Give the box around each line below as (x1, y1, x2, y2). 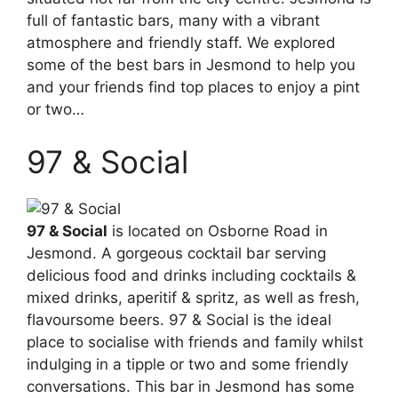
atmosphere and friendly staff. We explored (27, 33, 336, 52)
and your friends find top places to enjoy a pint (27, 77, 360, 96)
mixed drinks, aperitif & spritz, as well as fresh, (27, 289, 360, 307)
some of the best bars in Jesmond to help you (27, 55, 355, 74)
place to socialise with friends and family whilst (27, 333, 363, 352)
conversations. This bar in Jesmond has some (27, 378, 354, 396)
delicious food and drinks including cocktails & (27, 267, 356, 285)
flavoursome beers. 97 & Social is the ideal (27, 311, 331, 330)
